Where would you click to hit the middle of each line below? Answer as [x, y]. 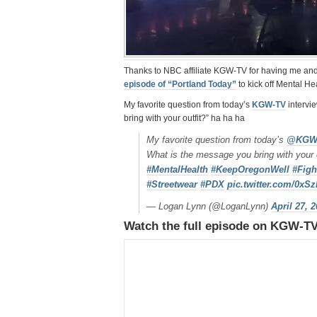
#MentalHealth [177, 169]
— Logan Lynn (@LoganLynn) [209, 206]
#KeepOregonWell [250, 169]
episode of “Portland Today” [180, 84]
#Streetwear [172, 184]
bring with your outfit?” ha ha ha [184, 118]
